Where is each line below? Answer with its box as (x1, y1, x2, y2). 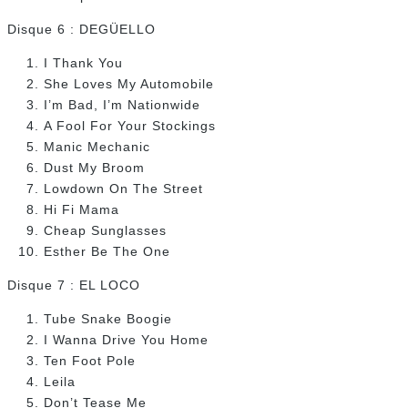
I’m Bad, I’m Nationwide (44, 97, 200, 113)
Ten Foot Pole (44, 353, 136, 369)
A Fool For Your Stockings (44, 118, 216, 134)
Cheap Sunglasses (44, 223, 167, 239)
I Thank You (44, 56, 123, 71)
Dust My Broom (44, 160, 145, 176)
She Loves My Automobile (44, 76, 214, 92)
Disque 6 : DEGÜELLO (7, 22, 156, 37)
